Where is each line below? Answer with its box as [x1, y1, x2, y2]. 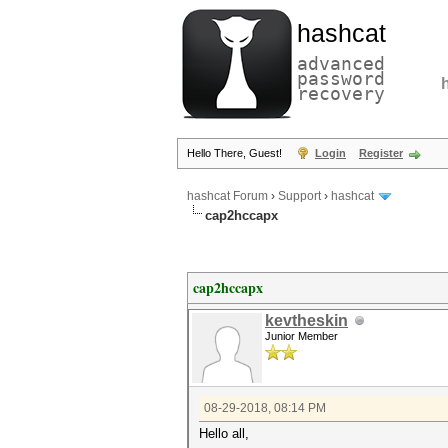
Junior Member [265, 330, 338, 342]
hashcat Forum [187, 189, 268, 204]
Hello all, [199, 426, 249, 441]
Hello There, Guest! [187, 147, 285, 159]
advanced [297, 53, 385, 74]
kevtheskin [265, 312, 348, 329]
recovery [297, 83, 385, 104]
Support [278, 189, 321, 204]
